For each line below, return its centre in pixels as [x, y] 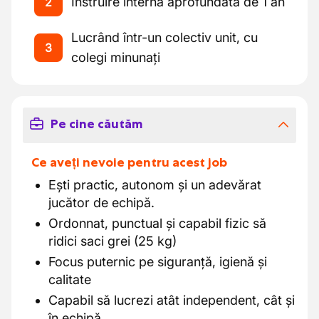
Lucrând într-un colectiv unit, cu [164, 37]
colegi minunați [116, 57]
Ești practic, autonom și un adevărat [155, 185]
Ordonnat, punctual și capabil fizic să [157, 223]
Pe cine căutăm [96, 124]
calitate [70, 279]
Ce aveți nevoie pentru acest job [129, 162]
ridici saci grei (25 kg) [113, 241]
